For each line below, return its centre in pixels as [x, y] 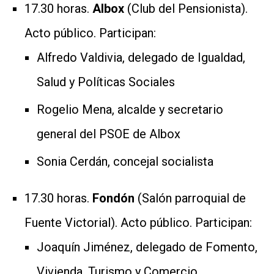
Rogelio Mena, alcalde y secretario [130, 109]
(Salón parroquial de [192, 198]
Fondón [115, 198]
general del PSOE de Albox [109, 134]
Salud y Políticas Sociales [106, 82]
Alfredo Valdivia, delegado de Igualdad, [141, 57]
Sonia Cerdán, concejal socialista [125, 161]
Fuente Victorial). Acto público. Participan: [138, 222]
